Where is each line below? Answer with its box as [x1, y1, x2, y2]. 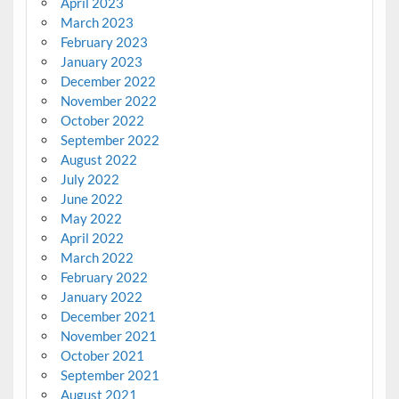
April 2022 [60, 230, 124, 247]
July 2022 [60, 171, 119, 188]
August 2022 [60, 151, 137, 168]
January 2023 [60, 53, 142, 70]
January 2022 [60, 289, 142, 305]
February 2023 [60, 34, 148, 51]
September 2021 [60, 367, 159, 384]
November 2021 [60, 328, 157, 345]
